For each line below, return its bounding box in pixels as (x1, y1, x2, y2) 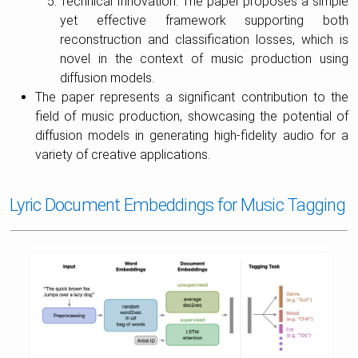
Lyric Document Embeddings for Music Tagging (10, 195, 345, 215)
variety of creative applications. (34, 147, 210, 162)
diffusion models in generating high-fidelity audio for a (34, 128, 348, 143)
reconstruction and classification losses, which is (60, 32, 348, 47)
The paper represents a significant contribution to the (34, 89, 348, 105)
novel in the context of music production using (60, 51, 348, 66)
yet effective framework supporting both (60, 13, 348, 28)
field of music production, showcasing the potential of (34, 109, 348, 124)
